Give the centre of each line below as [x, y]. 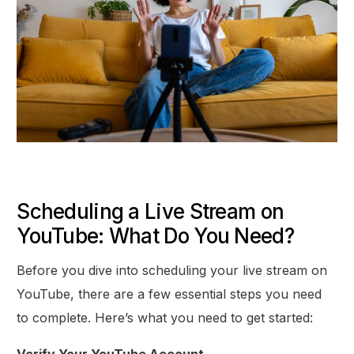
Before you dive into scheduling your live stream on [172, 270]
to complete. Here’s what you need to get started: [165, 317]
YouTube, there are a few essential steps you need [169, 294]
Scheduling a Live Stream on [151, 211]
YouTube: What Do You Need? [155, 235]
